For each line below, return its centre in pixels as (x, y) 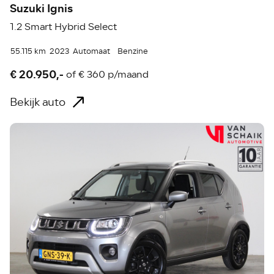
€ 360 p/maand (114, 75)
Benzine (133, 51)
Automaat (92, 51)
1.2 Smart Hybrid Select (64, 27)
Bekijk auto (38, 102)
